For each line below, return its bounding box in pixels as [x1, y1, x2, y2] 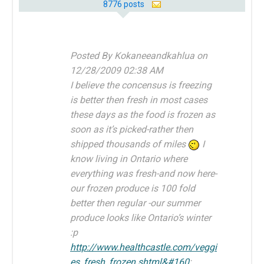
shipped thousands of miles [70, 138, 188, 150]
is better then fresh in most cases [70, 94, 207, 105]
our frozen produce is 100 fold [70, 182, 195, 194]
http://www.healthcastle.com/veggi [70, 241, 217, 253]
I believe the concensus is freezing [70, 79, 212, 91]
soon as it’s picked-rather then [70, 123, 193, 135]
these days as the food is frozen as [70, 108, 215, 120]
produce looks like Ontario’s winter [70, 212, 211, 223]
